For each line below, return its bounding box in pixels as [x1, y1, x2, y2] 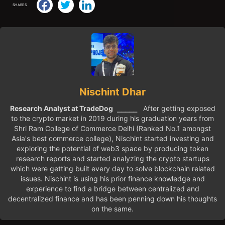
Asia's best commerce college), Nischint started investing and [11, 134, 214, 143]
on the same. [91, 204, 134, 213]
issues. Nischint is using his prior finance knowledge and [20, 174, 205, 183]
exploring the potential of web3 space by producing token [17, 144, 208, 153]
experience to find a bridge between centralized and [26, 184, 199, 193]
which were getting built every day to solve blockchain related [10, 164, 215, 173]
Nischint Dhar [79, 85, 146, 98]
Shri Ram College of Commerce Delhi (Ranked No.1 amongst [14, 124, 211, 133]
